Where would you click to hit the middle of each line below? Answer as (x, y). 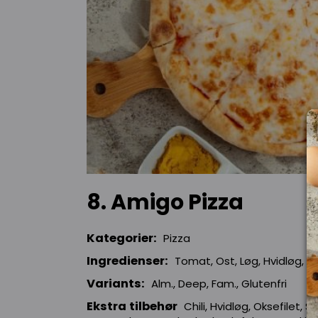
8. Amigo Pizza (165, 203)
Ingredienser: (127, 261)
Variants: (116, 284)
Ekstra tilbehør (132, 307)
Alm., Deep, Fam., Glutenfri (219, 284)
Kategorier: (122, 238)
